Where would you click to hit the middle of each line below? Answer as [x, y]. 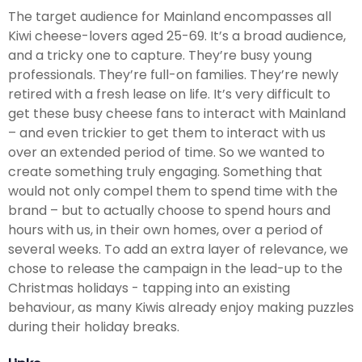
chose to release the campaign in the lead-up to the [175, 268]
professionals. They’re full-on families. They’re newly [173, 74]
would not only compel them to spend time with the [173, 191]
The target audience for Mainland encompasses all [170, 16]
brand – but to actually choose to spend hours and [169, 210]
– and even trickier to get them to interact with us [167, 133]
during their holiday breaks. [94, 326]
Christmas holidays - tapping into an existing [149, 288]
